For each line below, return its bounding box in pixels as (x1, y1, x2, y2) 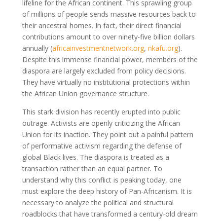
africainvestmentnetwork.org (52, 43, 144, 53)
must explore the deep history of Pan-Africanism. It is (22, 186, 192, 196)
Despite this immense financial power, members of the (22, 54, 198, 64)
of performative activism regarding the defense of (22, 141, 182, 150)
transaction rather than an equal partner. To (22, 163, 162, 173)
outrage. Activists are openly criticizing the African (22, 118, 180, 128)
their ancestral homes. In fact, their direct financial (22, 20, 182, 30)
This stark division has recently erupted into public (22, 107, 181, 116)
